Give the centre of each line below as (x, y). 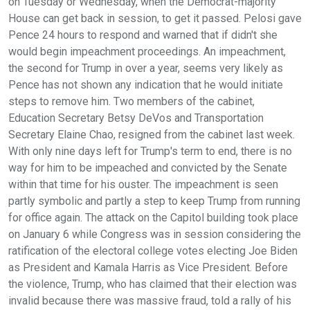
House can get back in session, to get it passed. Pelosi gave (155, 18)
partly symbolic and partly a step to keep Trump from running (154, 201)
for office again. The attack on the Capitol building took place (153, 217)
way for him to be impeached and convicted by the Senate (148, 167)
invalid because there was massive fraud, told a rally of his (150, 300)
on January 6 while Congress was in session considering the (155, 234)
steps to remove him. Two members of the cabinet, (131, 101)
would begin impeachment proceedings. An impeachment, (147, 51)
